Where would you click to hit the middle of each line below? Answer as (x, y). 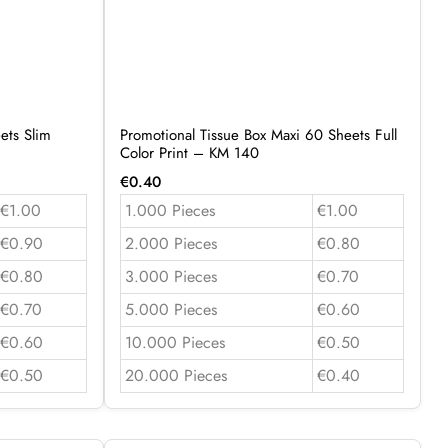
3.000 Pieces (170, 276)
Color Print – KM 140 (189, 152)
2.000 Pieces (170, 243)
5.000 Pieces (170, 309)
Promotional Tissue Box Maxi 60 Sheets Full (258, 134)
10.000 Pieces (174, 342)
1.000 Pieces (169, 210)
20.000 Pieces (175, 375)
